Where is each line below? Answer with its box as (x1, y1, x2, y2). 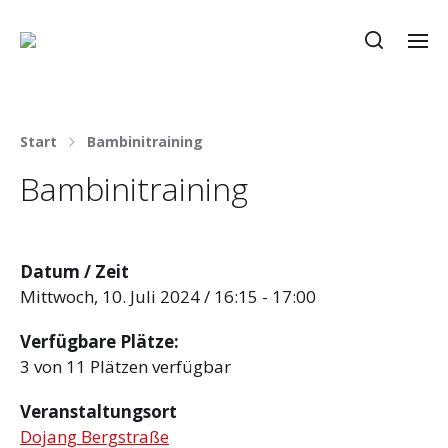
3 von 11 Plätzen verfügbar (20, 354, 231, 378)
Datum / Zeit (20, 260, 129, 283)
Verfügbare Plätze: (20, 329, 179, 353)
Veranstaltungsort (20, 399, 177, 423)
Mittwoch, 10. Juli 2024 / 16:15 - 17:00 (20, 285, 316, 308)
